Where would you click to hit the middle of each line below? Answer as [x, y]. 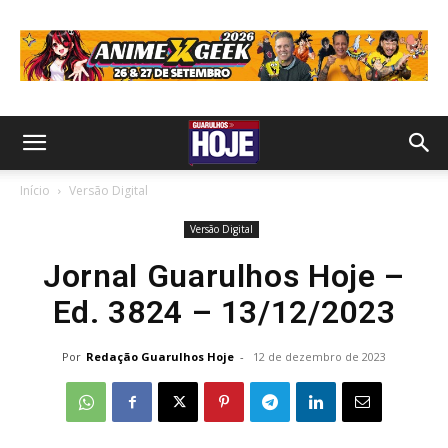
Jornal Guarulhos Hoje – [224, 276]
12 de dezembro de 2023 [319, 356]
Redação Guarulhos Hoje [160, 356]
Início [35, 190]
